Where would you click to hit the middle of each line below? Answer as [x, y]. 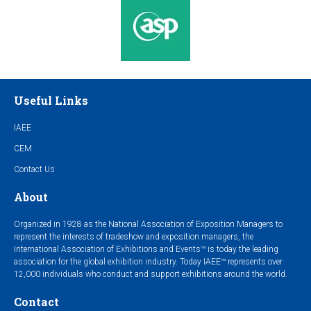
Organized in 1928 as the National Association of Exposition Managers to [148, 224]
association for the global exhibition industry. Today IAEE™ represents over [148, 261]
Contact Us [34, 169]
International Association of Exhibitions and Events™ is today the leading [146, 249]
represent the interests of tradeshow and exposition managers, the [134, 236]
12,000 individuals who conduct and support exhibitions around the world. [151, 274]
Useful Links [51, 100]
